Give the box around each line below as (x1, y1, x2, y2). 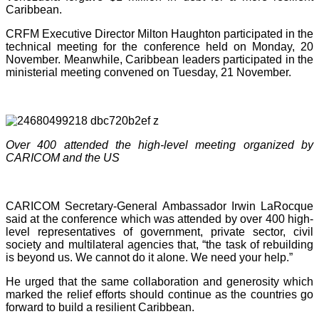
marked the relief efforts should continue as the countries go (6, 288, 313, 300)
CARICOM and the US (6, 151, 120, 164)
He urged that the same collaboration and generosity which (6, 275, 313, 288)
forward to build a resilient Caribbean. (6, 300, 194, 313)
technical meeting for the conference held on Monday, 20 (6, 40, 313, 53)
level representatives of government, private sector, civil (6, 225, 313, 238)
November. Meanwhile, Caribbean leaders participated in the (6, 53, 313, 66)
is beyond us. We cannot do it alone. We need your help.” (6, 251, 293, 263)
